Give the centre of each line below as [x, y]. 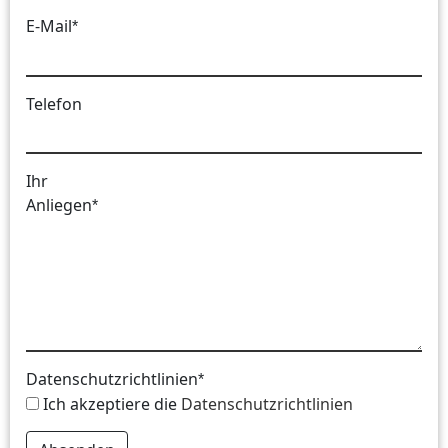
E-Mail [49, 26]
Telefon [54, 104]
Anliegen [59, 205]
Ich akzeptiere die [112, 404]
